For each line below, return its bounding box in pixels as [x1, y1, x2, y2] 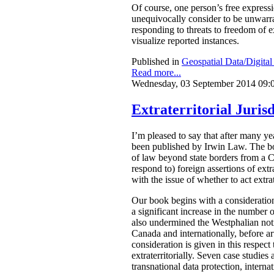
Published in [131, 56, 179, 67]
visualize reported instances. [131, 35, 239, 46]
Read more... [131, 67, 181, 78]
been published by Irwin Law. [131, 141, 247, 152]
